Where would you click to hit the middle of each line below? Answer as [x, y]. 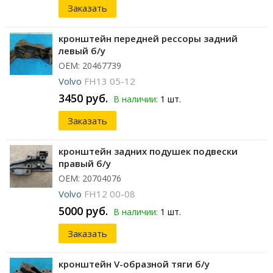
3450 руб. [83, 98]
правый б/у [85, 164]
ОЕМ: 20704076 [90, 179]
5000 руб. [83, 211]
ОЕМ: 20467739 [90, 66]
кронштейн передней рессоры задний [148, 39]
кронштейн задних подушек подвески [148, 151]
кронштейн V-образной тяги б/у [134, 264]
